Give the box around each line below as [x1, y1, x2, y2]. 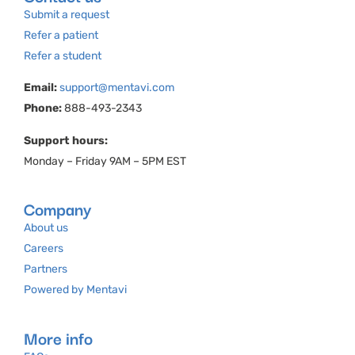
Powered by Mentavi [24, 283, 127, 297]
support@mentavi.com [59, 81, 174, 95]
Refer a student [24, 49, 101, 63]
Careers [24, 242, 63, 256]
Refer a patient [24, 29, 98, 43]
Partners [24, 262, 67, 277]
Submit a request [24, 8, 109, 22]
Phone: [24, 101, 62, 116]
